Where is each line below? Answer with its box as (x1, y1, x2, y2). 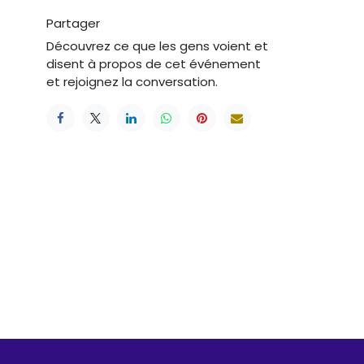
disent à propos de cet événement (46, 54, 261, 72)
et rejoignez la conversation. (46, 72, 218, 90)
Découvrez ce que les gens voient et (46, 37, 268, 54)
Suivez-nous (189, 227, 264, 245)
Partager (46, 14, 100, 32)
